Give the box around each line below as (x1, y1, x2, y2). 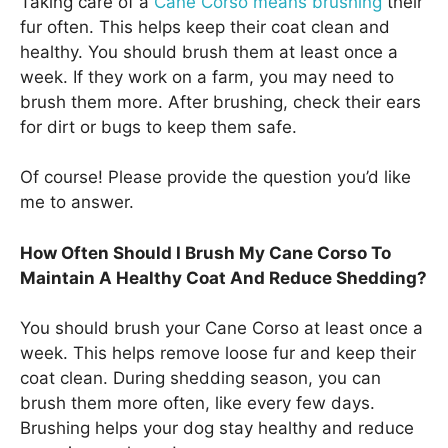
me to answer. (20, 192, 134, 213)
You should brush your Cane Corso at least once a (20, 318, 423, 339)
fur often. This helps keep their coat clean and (20, 16, 390, 37)
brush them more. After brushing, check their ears (20, 91, 421, 112)
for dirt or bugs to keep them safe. (20, 116, 297, 137)
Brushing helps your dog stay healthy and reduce (20, 418, 414, 439)
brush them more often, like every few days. (20, 393, 375, 414)
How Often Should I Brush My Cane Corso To (20, 242, 391, 263)
